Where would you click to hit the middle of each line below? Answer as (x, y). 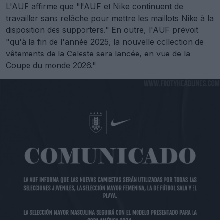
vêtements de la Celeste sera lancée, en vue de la (98, 53)
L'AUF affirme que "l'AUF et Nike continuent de (95, 6)
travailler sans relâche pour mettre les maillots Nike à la (110, 18)
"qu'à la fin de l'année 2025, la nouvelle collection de (105, 41)
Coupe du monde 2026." (51, 65)
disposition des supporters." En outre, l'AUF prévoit (102, 30)
